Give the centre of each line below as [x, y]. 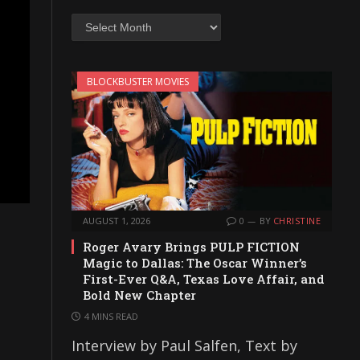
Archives [92, 20]
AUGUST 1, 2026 [117, 220]
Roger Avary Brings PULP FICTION [191, 246]
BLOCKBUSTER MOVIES [138, 82]
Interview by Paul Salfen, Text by [184, 345]
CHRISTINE [297, 220]
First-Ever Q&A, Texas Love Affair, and [204, 278]
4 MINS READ [111, 316]
